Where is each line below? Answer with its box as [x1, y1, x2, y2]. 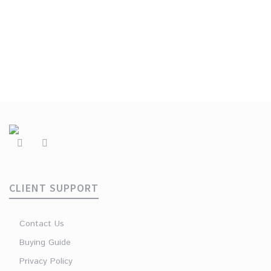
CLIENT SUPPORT [9, 180, 99, 195]
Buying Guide [19, 236, 71, 249]
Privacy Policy [19, 255, 73, 267]
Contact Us [19, 217, 64, 230]
